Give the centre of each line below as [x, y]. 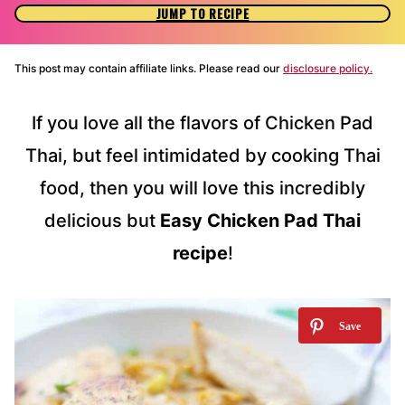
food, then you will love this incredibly [202, 188]
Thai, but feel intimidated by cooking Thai [202, 156]
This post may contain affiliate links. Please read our [149, 69]
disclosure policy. [328, 69]
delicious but [102, 221]
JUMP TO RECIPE [202, 14]
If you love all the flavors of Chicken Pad [202, 123]
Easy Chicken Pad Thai [260, 221]
